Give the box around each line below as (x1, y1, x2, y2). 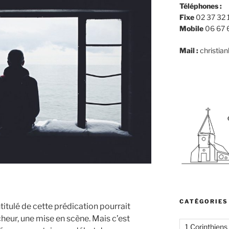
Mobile (179, 24, 203, 33)
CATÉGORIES (179, 198, 228, 205)
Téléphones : (179, 2, 222, 10)
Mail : (179, 46, 198, 55)
